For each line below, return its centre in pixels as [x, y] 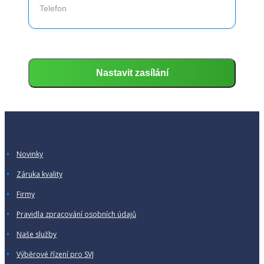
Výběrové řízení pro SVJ [55, 255]
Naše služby [37, 235]
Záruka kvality [39, 174]
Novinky [30, 154]
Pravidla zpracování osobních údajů [76, 214]
